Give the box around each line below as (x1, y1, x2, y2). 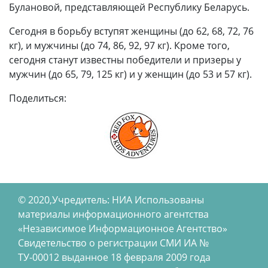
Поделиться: (9, 92, 66, 105)
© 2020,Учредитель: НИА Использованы (18, 193, 204, 207)
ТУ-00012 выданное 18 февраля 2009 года (18, 251, 211, 264)
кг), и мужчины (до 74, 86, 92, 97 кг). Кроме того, (9, 39, 230, 53)
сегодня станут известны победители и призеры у (9, 53, 241, 67)
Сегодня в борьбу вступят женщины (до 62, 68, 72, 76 (9, 25, 254, 38)
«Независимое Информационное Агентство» (18, 222, 227, 236)
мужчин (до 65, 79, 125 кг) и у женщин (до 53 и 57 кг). (9, 68, 252, 81)
